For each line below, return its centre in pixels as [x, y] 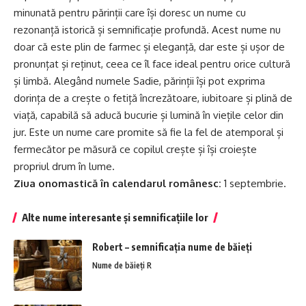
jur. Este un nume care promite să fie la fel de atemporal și [149, 133]
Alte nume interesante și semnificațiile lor [115, 218]
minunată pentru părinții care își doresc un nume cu [130, 13]
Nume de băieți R [122, 266]
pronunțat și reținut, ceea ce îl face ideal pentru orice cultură [152, 64]
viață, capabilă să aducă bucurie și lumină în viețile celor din [149, 115]
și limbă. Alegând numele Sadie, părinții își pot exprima [139, 81]
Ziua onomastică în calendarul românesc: [117, 184]
